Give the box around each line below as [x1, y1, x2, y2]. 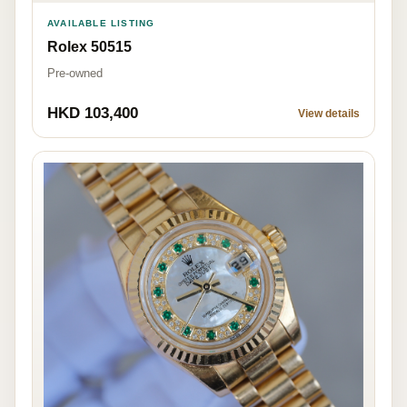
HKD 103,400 [47, 104, 138, 122]
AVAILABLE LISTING [47, 17, 155, 28]
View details [298, 106, 360, 120]
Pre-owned [47, 65, 103, 80]
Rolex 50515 [47, 38, 132, 55]
